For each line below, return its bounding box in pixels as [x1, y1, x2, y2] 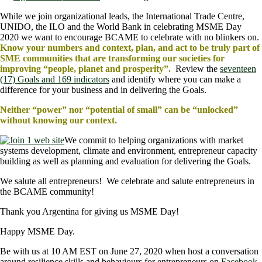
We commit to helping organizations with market [64, 135, 243, 146]
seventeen [220, 64, 256, 74]
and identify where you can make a [109, 74, 241, 85]
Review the [171, 64, 220, 74]
